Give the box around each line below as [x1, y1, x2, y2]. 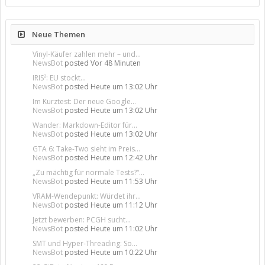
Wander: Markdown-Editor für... [33, 120, 137, 131]
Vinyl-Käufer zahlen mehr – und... [33, 49, 141, 60]
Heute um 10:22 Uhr [91, 247, 157, 258]
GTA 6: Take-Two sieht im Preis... [33, 144, 140, 154]
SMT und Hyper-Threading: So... [33, 238, 137, 249]
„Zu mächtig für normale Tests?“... [33, 167, 144, 178]
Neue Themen [30, 29, 85, 40]
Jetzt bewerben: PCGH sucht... [33, 215, 131, 225]
